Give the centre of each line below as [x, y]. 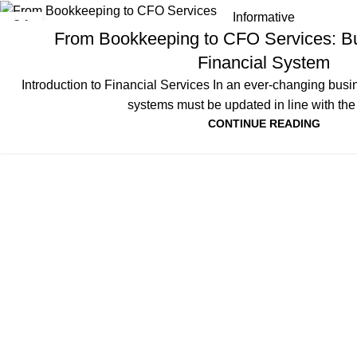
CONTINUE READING [264, 123]
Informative [264, 17]
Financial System [264, 62]
